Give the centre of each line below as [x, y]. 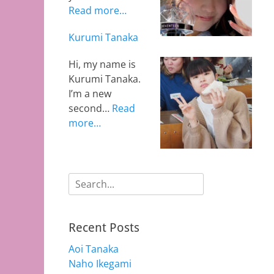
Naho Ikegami [100, 264]
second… [90, 108]
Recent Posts [104, 228]
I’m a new [90, 94]
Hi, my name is [102, 64]
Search [84, 180]
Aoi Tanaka [94, 249]
